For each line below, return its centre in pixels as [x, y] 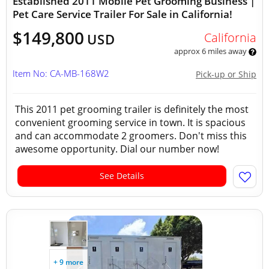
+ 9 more [68, 262]
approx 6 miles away [211, 51]
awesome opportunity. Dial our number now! [117, 149]
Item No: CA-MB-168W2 [61, 73]
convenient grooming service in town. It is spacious [130, 122]
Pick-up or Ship [226, 74]
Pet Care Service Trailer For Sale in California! [122, 14]
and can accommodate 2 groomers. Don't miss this [131, 136]
